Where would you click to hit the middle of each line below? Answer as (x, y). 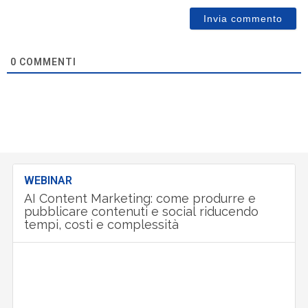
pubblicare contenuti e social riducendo (142, 212)
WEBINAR (48, 181)
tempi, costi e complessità (102, 225)
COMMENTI (47, 62)
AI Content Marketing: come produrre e (140, 199)
